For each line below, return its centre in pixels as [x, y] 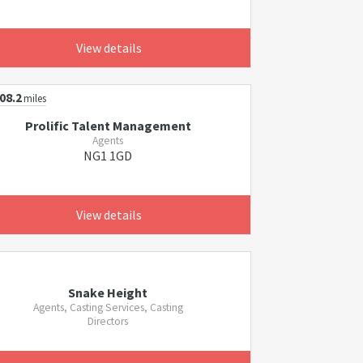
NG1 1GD [108, 156]
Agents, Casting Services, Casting [108, 307]
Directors [108, 321]
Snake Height [108, 292]
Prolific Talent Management [108, 126]
